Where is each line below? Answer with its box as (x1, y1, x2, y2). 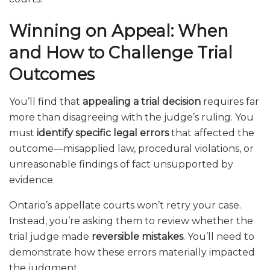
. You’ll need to (183, 230, 254, 242)
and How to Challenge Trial (9, 43, 233, 63)
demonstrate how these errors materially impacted (9, 246, 255, 258)
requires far (201, 95, 259, 107)
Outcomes (9, 64, 95, 85)
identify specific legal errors (37, 127, 169, 139)
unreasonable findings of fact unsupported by (9, 158, 233, 170)
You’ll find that (9, 95, 83, 107)
